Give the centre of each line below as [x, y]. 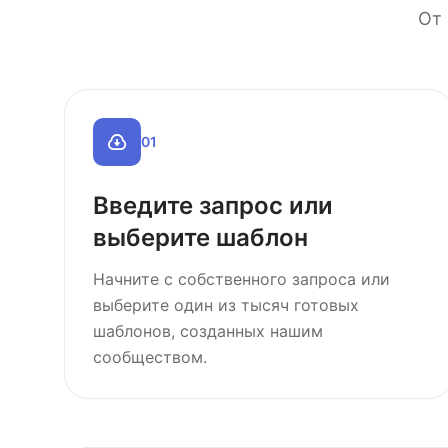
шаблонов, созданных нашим [208, 331]
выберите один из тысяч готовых [226, 305]
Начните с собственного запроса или [241, 279]
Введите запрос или [213, 205]
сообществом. [150, 357]
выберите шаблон [200, 237]
